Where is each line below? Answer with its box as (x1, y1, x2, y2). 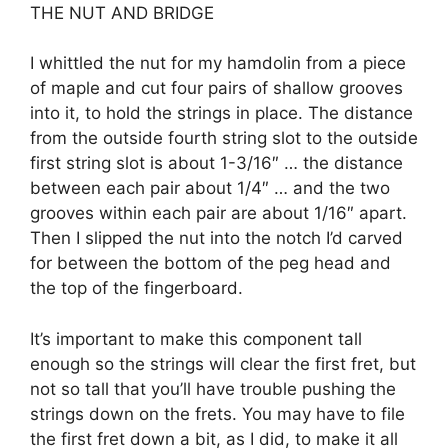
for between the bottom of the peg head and (30, 253, 391, 274)
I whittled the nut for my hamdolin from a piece (30, 53, 406, 74)
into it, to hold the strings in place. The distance (30, 103, 413, 124)
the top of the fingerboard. (30, 278, 243, 299)
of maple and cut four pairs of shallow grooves (30, 78, 403, 99)
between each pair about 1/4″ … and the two (30, 178, 390, 199)
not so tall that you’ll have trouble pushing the (30, 378, 396, 399)
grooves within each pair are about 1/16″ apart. (30, 203, 407, 224)
